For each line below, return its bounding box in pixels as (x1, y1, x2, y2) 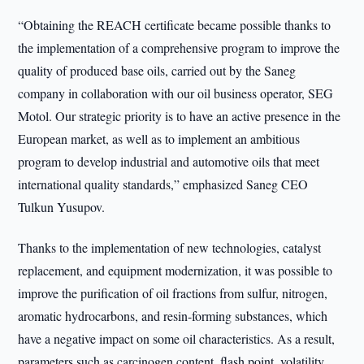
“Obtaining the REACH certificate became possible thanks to (18, 16, 331, 33)
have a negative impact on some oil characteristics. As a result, (18, 330, 336, 347)
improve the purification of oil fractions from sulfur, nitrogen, (18, 284, 328, 301)
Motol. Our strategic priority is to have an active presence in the (18, 107, 341, 124)
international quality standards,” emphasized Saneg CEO (18, 175, 309, 193)
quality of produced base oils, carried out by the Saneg (18, 62, 297, 79)
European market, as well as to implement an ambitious (18, 130, 301, 147)
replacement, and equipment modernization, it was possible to (18, 262, 333, 279)
